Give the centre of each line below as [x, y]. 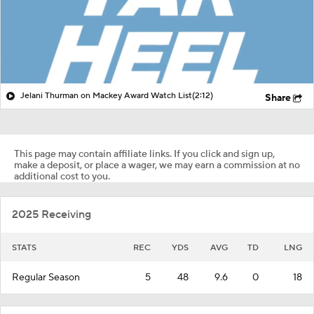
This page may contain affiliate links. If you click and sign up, [144, 154]
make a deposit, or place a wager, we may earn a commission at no [157, 165]
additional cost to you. [62, 176]
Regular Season [46, 277]
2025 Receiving [52, 214]
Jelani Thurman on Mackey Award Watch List [106, 95]
